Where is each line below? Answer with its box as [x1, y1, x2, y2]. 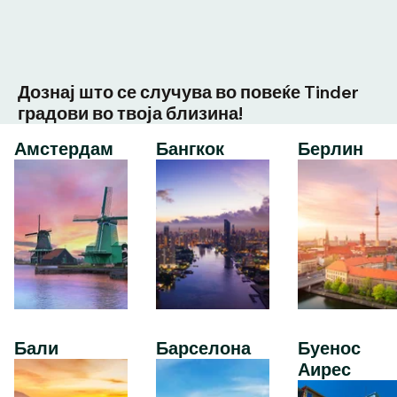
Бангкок [156, 138, 224, 160]
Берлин [298, 138, 363, 160]
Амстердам [14, 138, 113, 160]
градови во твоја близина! [18, 103, 243, 124]
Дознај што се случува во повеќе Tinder [18, 82, 359, 103]
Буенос [298, 338, 361, 359]
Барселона [156, 338, 251, 359]
